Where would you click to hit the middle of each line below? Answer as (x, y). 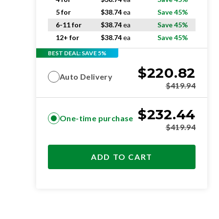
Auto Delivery (86, 77)
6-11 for (69, 25)
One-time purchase (97, 118)
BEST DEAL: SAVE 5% (77, 53)
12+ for (67, 37)
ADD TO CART (122, 157)
